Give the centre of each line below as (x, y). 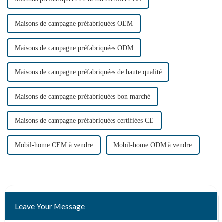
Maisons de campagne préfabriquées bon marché (82, 97)
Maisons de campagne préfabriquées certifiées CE (84, 121)
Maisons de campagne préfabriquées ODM (74, 48)
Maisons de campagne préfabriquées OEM (74, 24)
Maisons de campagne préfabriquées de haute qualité (88, 72)
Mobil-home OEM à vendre (54, 145)
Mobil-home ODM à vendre (152, 145)
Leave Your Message (50, 206)
